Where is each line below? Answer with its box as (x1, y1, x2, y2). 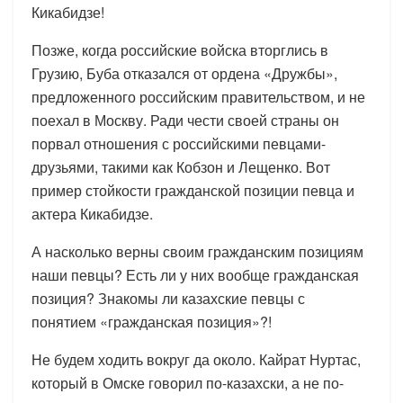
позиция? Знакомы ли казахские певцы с (31, 287, 305, 309)
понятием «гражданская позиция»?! (31, 310, 272, 332)
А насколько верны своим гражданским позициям (31, 240, 363, 262)
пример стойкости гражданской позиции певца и (31, 179, 354, 201)
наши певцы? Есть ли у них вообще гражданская (31, 264, 359, 285)
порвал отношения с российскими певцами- (31, 132, 326, 154)
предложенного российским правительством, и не (31, 85, 365, 107)
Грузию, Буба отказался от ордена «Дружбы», (31, 62, 337, 84)
